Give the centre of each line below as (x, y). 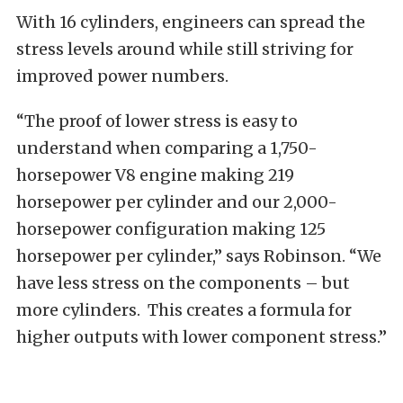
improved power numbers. (122, 76)
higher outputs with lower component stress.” (201, 336)
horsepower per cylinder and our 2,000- (177, 201)
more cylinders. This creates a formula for (184, 309)
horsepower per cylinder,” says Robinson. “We (199, 255)
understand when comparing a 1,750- (167, 148)
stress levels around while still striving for (185, 49)
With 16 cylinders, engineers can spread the (191, 22)
